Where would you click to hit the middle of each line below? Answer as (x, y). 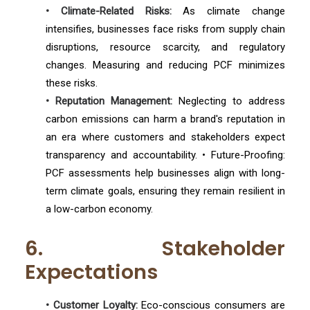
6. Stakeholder (155, 248)
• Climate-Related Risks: (109, 11)
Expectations (91, 272)
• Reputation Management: (109, 101)
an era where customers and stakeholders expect (165, 137)
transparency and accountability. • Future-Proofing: (165, 155)
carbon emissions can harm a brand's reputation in (165, 119)
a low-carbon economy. (99, 209)
